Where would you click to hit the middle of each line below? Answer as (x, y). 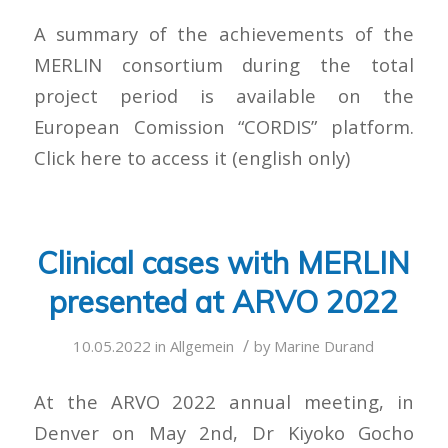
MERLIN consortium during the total (224, 65)
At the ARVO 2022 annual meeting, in (224, 401)
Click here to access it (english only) (191, 158)
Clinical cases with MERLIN (224, 262)
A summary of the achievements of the (224, 34)
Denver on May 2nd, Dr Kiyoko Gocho (224, 432)
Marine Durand (324, 345)
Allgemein (202, 345)
